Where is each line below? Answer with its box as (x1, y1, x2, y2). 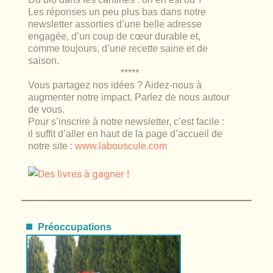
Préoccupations (38, 221, 112, 232)
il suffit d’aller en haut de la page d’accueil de (28, 129, 223, 140)
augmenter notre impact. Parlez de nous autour (28, 92, 230, 103)
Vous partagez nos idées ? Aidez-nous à (28, 80, 202, 91)
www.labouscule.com (75, 141, 168, 152)
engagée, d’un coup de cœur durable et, (28, 31, 201, 42)
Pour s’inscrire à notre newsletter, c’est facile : (28, 116, 225, 127)
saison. (28, 55, 60, 66)
